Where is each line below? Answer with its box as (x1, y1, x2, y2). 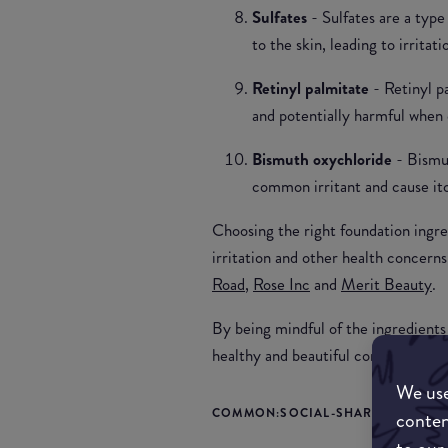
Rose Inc (253, 271, 310, 296)
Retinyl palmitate (252, 75, 369, 100)
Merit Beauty (341, 271, 432, 296)
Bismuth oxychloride (252, 146, 396, 171)
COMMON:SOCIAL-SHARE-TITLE (212, 403, 421, 422)
